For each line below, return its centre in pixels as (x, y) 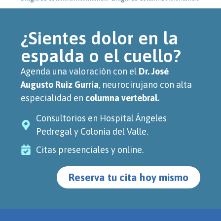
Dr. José (154, 71)
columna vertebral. (122, 98)
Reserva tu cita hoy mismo (129, 177)
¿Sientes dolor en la (99, 38)
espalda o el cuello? (101, 55)
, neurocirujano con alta (145, 84)
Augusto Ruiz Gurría (60, 84)
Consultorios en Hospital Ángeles (102, 118)
